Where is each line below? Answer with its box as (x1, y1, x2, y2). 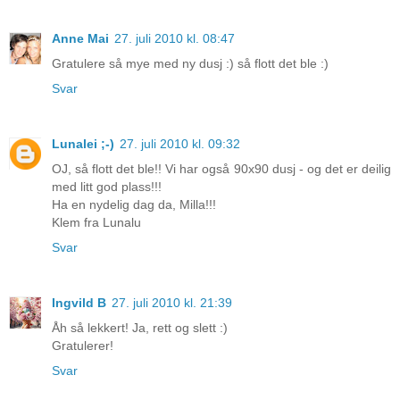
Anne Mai (52, 30, 109, 46)
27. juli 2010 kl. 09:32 (120, 136, 240, 151)
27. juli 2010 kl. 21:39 (112, 295, 232, 310)
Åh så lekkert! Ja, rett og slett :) (52, 320, 228, 335)
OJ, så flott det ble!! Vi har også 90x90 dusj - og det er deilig (52, 161, 391, 176)
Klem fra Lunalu (52, 214, 141, 229)
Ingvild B (52, 295, 106, 310)
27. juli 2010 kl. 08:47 (114, 30, 235, 46)
